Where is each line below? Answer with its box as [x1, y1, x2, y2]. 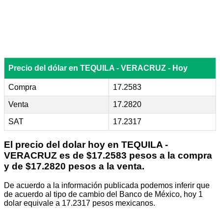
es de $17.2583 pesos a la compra [57, 150, 212, 161]
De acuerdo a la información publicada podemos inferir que [4, 181, 210, 190]
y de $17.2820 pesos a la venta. [4, 161, 144, 172]
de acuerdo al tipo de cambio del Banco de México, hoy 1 [4, 190, 203, 199]
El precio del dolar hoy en [4, 139, 121, 150]
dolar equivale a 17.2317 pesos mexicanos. [4, 199, 155, 208]
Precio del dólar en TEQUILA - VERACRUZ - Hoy [8, 63, 188, 72]
